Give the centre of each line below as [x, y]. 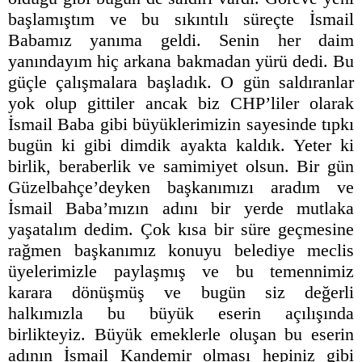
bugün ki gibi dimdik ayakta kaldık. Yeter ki [181, 145]
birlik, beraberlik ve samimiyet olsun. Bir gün [181, 166]
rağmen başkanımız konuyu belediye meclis [181, 250]
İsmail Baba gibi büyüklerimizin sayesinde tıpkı [181, 124]
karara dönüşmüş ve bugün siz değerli [181, 293]
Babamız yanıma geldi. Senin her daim [181, 40]
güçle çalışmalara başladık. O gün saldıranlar [181, 82]
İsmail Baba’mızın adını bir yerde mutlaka [181, 208]
